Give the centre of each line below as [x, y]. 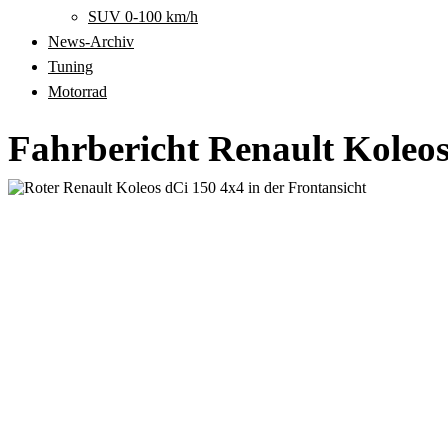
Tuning [70, 66]
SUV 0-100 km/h [143, 16]
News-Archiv [91, 41]
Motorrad [77, 91]
